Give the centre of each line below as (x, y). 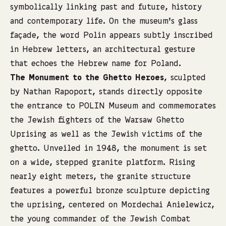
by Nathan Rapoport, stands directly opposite (106, 92)
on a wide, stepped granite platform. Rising (103, 163)
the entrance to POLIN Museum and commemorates (113, 106)
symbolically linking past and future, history (106, 8)
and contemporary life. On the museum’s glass (104, 22)
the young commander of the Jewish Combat (100, 219)
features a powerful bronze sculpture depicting (110, 191)
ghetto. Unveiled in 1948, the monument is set (108, 149)
